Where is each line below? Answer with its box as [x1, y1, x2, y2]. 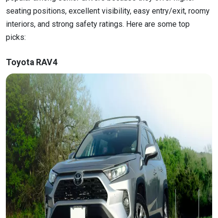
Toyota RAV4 [6, 57, 57, 67]
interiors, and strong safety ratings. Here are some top [6, 19, 190, 29]
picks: [6, 32, 28, 42]
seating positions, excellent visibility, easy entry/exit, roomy [6, 6, 210, 16]
